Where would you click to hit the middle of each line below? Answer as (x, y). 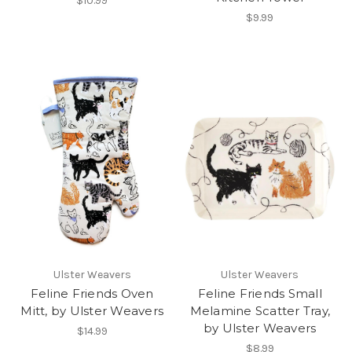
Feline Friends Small (260, 294)
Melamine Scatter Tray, (260, 311)
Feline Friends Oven (92, 294)
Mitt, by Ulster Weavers (92, 311)
